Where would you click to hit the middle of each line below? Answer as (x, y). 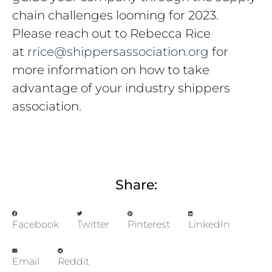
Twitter (93, 224)
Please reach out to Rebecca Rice (111, 33)
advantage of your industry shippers (121, 88)
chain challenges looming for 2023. (115, 15)
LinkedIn (209, 224)
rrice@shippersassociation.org (118, 51)
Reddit (73, 261)
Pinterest (149, 224)
